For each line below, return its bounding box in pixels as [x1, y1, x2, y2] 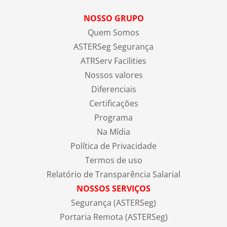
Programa [94, 111, 133, 123]
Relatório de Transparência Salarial [47, 168, 180, 180]
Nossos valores [84, 69, 143, 81]
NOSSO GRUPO [83, 12, 144, 24]
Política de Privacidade [70, 140, 157, 152]
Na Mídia [97, 126, 130, 137]
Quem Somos [88, 26, 139, 38]
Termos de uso [85, 154, 142, 166]
